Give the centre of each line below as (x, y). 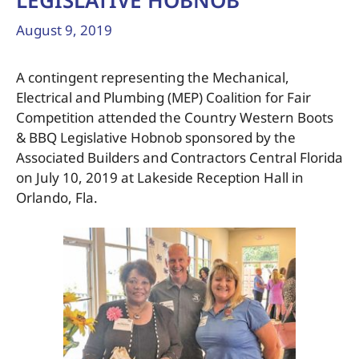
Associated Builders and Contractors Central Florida (179, 157)
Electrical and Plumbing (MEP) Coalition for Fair (163, 97)
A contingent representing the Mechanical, (153, 77)
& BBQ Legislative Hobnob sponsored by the (156, 137)
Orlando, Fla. (57, 197)
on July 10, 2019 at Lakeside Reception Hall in (160, 177)
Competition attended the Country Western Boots (175, 117)
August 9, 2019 (64, 30)
